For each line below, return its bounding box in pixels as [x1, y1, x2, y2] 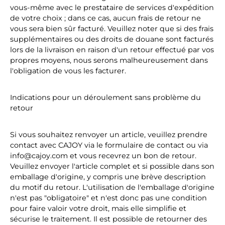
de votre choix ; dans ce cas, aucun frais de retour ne [10, 14, 201, 23]
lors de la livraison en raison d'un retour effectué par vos [10, 45, 214, 54]
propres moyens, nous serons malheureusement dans [10, 56, 208, 65]
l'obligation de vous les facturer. [10, 66, 126, 75]
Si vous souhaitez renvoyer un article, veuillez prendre [10, 130, 207, 139]
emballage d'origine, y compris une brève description [10, 172, 206, 181]
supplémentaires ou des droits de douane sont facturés [10, 35, 213, 44]
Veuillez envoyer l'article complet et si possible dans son [10, 162, 214, 171]
